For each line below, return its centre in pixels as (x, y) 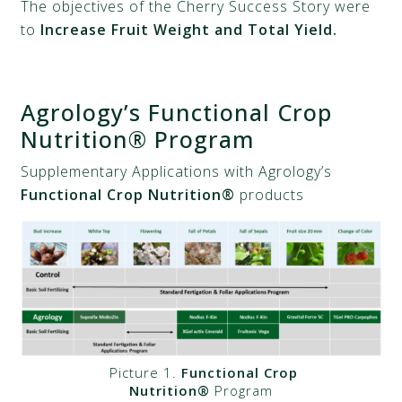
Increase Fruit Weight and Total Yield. (189, 29)
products (270, 194)
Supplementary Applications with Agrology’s (177, 171)
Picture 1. (143, 372)
